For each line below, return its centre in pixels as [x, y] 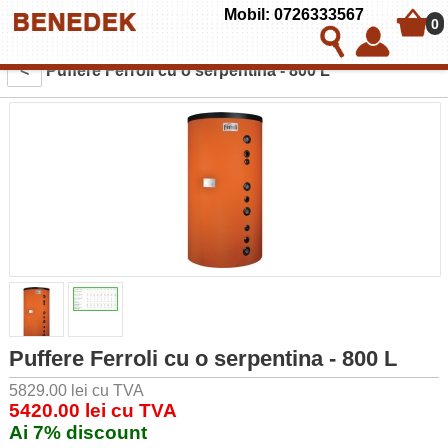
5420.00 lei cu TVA [92, 411]
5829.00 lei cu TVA [76, 391]
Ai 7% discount [77, 433]
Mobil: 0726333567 [293, 14]
